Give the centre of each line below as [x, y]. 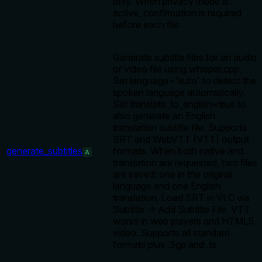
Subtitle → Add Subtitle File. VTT [182, 210]
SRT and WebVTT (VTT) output [181, 139]
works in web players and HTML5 [183, 221]
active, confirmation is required [177, 13]
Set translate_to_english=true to [180, 104]
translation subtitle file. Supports [180, 128]
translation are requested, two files [185, 163]
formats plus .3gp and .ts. [166, 245]
